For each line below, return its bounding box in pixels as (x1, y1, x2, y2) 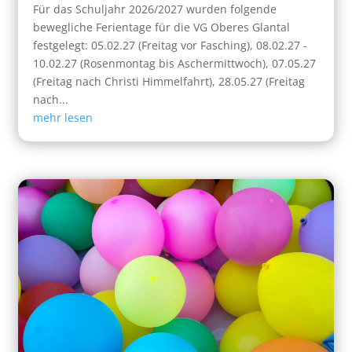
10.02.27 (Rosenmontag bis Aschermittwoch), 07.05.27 (33, 56, 317, 71)
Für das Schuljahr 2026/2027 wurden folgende (33, 2, 277, 17)
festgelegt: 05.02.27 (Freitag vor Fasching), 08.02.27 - (33, 38, 308, 53)
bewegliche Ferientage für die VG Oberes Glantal (33, 20, 291, 35)
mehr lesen (33, 110, 93, 126)
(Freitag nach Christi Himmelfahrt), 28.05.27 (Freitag (33, 74, 306, 90)
